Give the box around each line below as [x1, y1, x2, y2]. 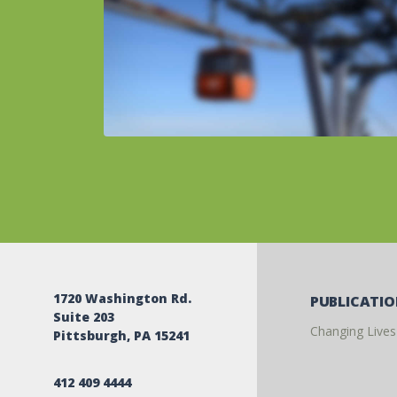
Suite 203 [53, 307, 114, 325]
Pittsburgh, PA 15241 [53, 326, 190, 344]
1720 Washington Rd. [53, 289, 191, 307]
